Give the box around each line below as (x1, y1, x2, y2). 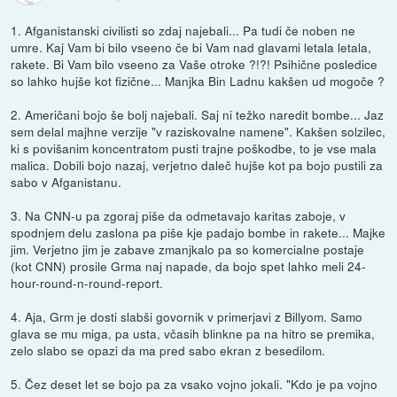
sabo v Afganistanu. (11, 173, 122, 191)
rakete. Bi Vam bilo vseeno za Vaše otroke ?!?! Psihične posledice (11, 55, 378, 74)
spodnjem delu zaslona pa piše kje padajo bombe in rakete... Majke (11, 223, 386, 242)
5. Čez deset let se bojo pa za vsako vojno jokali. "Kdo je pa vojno (11, 375, 378, 393)
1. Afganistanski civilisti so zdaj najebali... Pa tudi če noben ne (11, 21, 356, 40)
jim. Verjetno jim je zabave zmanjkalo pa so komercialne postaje (11, 240, 365, 259)
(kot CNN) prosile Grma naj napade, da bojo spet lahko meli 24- (11, 257, 367, 276)
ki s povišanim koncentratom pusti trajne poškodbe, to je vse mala (11, 139, 378, 158)
